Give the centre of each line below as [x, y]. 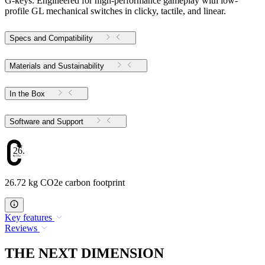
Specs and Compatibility [51, 38]
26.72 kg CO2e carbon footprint [65, 182]
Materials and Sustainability [57, 66]
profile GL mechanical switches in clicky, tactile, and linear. [115, 11]
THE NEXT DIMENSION [84, 253]
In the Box [27, 94]
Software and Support [70, 121]
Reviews [21, 228]
